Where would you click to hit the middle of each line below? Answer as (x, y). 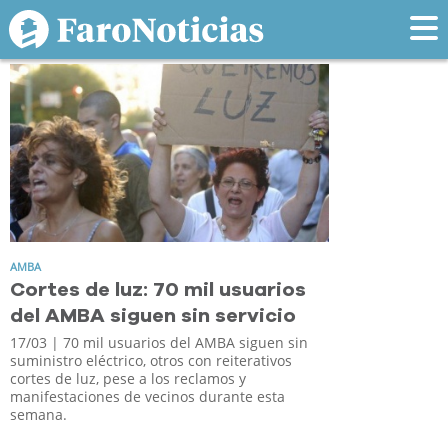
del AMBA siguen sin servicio (153, 315)
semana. (38, 414)
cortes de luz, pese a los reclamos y (128, 378)
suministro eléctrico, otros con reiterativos (151, 360)
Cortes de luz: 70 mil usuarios (158, 289)
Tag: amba (94, 26)
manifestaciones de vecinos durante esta (147, 396)
